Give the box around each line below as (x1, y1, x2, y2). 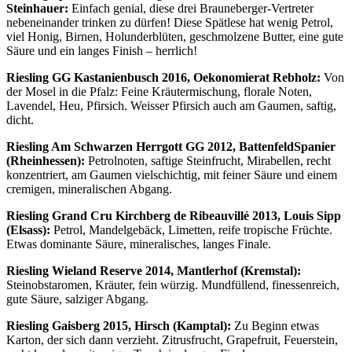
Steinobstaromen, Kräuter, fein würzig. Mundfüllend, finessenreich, (6, 278, 339, 292)
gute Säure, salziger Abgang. (6, 292, 148, 306)
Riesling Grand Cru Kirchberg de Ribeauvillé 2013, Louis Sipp (6, 209, 341, 223)
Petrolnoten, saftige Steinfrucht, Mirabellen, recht (85, 154, 331, 168)
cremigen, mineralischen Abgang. (6, 182, 172, 196)
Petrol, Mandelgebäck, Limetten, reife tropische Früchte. (50, 223, 332, 237)
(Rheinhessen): (6, 154, 85, 168)
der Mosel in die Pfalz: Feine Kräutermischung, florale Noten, (6, 85, 312, 99)
